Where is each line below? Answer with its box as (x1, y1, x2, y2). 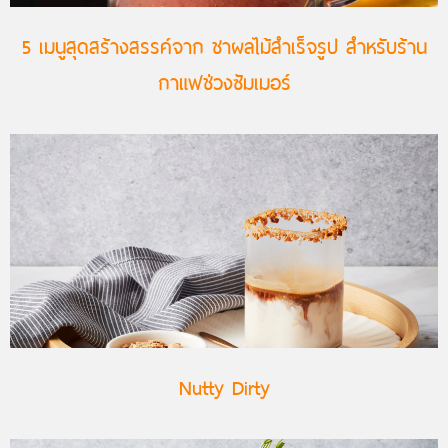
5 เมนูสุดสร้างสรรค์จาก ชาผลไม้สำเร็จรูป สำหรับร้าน (21, 27, 427, 63)
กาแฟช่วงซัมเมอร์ (157, 63, 291, 99)
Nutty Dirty (178, 368, 270, 404)
